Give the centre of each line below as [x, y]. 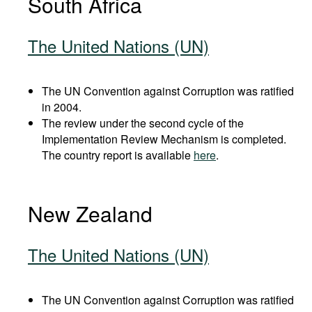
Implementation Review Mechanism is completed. [164, 139]
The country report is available [118, 155]
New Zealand [90, 213]
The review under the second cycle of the [143, 123]
